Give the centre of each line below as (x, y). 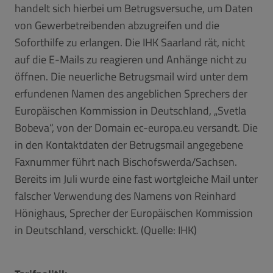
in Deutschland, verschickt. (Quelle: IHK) (106, 230)
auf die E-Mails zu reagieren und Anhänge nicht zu (131, 59)
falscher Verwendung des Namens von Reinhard (126, 196)
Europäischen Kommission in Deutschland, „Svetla (130, 110)
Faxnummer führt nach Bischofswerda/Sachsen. (126, 161)
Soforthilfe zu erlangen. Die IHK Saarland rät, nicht (130, 42)
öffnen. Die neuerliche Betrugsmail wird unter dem (131, 76)
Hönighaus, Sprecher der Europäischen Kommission (134, 213)
